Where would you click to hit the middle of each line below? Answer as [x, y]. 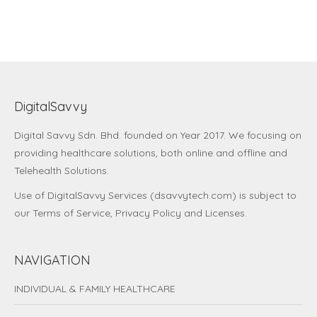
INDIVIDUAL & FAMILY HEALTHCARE [95, 289]
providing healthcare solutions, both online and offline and [151, 153]
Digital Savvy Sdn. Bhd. [69, 136]
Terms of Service [71, 213]
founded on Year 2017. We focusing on [213, 136]
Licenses [225, 213]
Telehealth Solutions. [62, 171]
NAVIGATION [52, 260]
